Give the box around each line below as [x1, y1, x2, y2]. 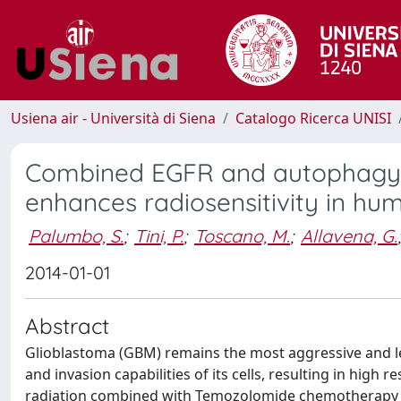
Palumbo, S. [29, 224, 124, 247]
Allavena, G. [301, 224, 397, 247]
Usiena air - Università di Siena [11, 108, 216, 128]
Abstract [25, 312, 109, 339]
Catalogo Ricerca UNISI [235, 108, 391, 128]
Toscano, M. [194, 224, 290, 247]
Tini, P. [134, 224, 183, 247]
